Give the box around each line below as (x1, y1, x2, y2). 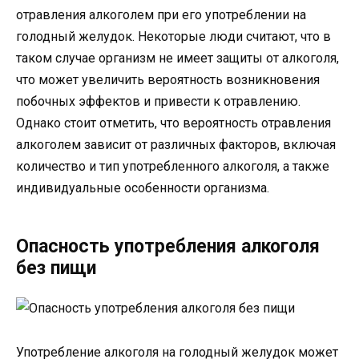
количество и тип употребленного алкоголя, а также (16, 159, 329, 175)
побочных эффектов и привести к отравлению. (16, 94, 301, 110)
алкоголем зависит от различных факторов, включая (16, 137, 336, 153)
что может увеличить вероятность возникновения (16, 72, 320, 88)
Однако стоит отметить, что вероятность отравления (16, 115, 331, 131)
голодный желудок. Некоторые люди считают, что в (16, 29, 331, 45)
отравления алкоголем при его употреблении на (16, 7, 306, 23)
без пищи (16, 257, 96, 280)
